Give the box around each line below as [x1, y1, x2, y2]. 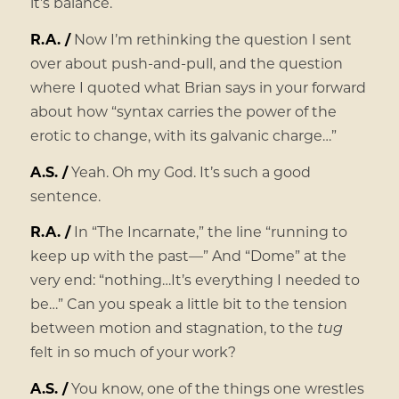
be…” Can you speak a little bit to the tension [29, 294, 347, 313]
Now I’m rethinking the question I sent [69, 28, 352, 48]
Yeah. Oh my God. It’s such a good [67, 161, 311, 181]
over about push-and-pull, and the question [29, 53, 343, 72]
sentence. [29, 185, 101, 205]
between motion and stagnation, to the [29, 318, 317, 338]
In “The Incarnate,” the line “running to [69, 222, 347, 241]
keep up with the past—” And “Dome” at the [29, 246, 346, 265]
